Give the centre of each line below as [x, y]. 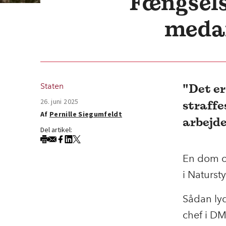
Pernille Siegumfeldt [86, 114]
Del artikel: [56, 130]
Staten [52, 86]
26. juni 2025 [60, 101]
